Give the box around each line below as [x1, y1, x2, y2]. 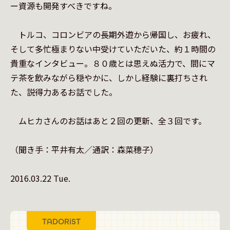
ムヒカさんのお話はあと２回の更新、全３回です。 [10, 114, 206, 127]
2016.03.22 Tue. [10, 172, 70, 184]
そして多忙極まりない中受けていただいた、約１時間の [10, 43, 216, 55]
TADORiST [42, 216, 81, 226]
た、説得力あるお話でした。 [10, 86, 117, 98]
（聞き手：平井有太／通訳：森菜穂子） [10, 143, 158, 156]
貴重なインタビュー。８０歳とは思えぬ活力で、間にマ [10, 57, 215, 69]
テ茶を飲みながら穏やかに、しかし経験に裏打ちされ [10, 71, 207, 84]
